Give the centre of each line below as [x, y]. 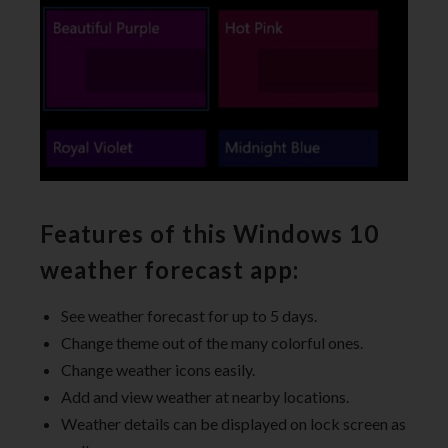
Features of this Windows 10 [209, 233]
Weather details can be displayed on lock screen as [233, 423]
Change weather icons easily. [158, 369]
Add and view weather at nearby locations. [205, 396]
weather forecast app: [169, 269]
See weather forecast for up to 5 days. [189, 315]
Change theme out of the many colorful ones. [212, 342]
